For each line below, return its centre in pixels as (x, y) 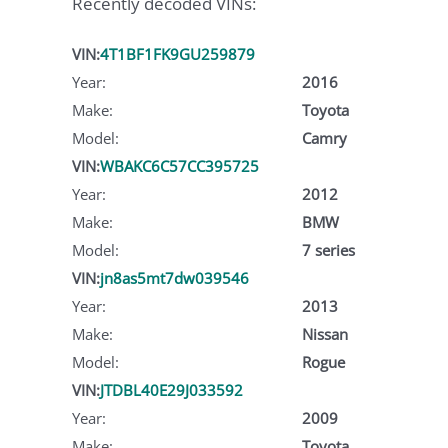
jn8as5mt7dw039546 (174, 277)
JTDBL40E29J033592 (171, 389)
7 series (328, 249)
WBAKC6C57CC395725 (179, 165)
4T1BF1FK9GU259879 (177, 53)
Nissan (324, 333)
